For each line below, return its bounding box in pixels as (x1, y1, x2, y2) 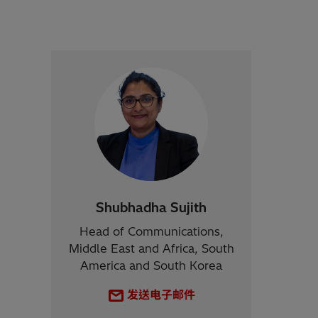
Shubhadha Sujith (96, 199, 207, 216)
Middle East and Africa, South (68, 241, 234, 256)
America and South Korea (80, 258, 222, 273)
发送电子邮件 (127, 287, 195, 302)
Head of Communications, (79, 224, 224, 238)
